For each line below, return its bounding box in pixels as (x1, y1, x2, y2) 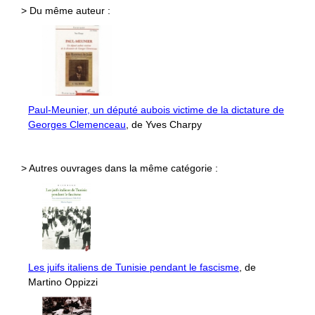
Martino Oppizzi (28, 276, 98, 288)
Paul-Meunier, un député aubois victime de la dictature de (28, 103, 284, 115)
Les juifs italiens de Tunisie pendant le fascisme (28, 261, 239, 273)
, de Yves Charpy (126, 118, 202, 130)
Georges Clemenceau (28, 118, 126, 130)
